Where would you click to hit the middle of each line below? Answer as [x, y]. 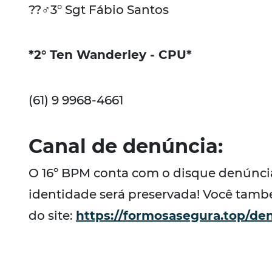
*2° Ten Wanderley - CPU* [110, 55]
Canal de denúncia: [126, 146]
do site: [52, 215]
